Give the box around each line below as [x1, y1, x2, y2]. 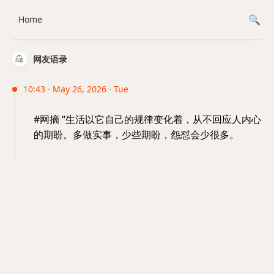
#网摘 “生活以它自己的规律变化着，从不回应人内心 [34, 113, 261, 126]
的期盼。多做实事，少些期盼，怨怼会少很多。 [34, 128, 239, 141]
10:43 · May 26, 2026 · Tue [23, 83, 128, 95]
